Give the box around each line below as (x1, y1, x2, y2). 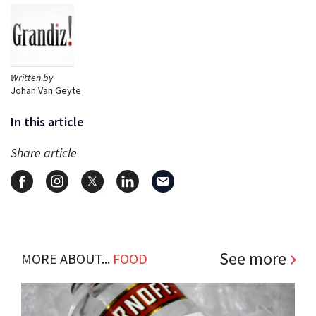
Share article (11, 144, 77, 161)
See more (219, 247, 286, 269)
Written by (11, 71, 53, 84)
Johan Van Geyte (11, 83, 81, 97)
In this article (11, 113, 84, 130)
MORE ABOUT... (21, 249, 113, 267)
